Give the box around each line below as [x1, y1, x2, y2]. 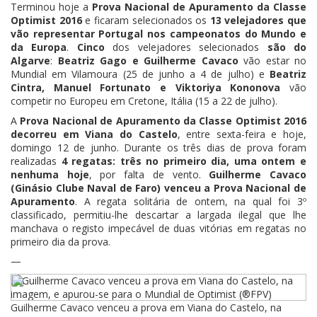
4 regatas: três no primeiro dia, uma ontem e [61, 154, 307, 168]
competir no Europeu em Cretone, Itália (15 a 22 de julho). [11, 94, 277, 108]
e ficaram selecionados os [81, 13, 210, 27]
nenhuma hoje [11, 167, 89, 181]
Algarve [11, 54, 50, 67]
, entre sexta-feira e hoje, [177, 127, 306, 141]
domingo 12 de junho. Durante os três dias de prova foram [11, 140, 306, 154]
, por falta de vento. [88, 167, 209, 181]
